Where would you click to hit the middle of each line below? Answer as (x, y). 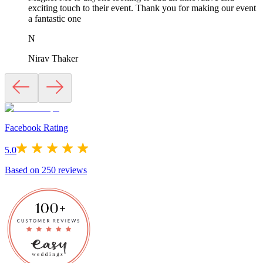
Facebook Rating (36, 128)
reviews (71, 170)
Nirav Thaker (53, 59)
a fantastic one (55, 19)
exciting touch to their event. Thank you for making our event (142, 8)
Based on (23, 170)
